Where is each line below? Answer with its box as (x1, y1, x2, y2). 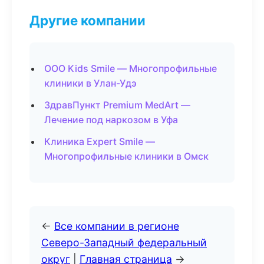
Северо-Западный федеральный (41, 236, 207, 249)
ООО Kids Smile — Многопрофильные (44, 62, 217, 74)
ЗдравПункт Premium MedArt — (44, 99, 190, 111)
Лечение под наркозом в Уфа (44, 114, 178, 126)
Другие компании (29, 12, 146, 28)
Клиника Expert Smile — (44, 136, 155, 147)
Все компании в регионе (54, 220, 179, 232)
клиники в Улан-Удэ (44, 77, 137, 89)
